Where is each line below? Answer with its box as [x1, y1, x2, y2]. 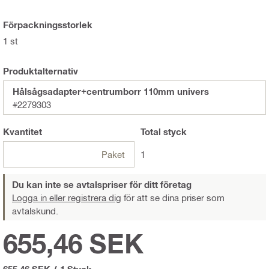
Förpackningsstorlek [3, 19, 92, 30]
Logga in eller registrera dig [12, 192, 121, 203]
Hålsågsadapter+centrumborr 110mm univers [13, 85, 209, 97]
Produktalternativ [3, 65, 78, 76]
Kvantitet [3, 125, 42, 137]
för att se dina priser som [121, 192, 225, 203]
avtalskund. [12, 205, 58, 216]
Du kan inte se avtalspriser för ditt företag [12, 178, 192, 190]
